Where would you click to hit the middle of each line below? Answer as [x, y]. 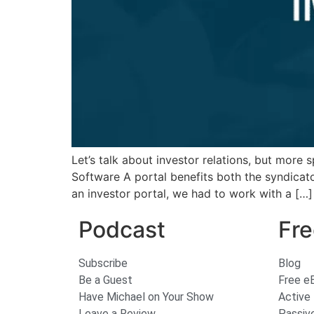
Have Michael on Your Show [146, 297]
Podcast [122, 230]
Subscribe [103, 264]
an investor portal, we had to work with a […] [192, 193]
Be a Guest [105, 280]
